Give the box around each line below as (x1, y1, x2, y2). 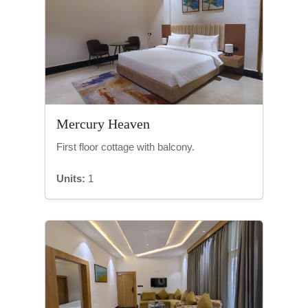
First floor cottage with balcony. (56, 140, 195, 153)
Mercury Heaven (56, 115, 150, 131)
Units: (56, 172, 85, 184)
